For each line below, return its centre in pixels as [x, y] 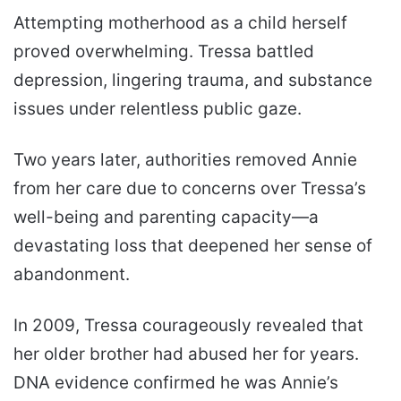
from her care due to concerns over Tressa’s [190, 189]
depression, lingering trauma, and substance [193, 81]
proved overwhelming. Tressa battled [164, 52]
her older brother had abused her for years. [186, 354]
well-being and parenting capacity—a [166, 218]
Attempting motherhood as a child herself [180, 23]
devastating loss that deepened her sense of [193, 246]
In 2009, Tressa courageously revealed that [188, 326]
